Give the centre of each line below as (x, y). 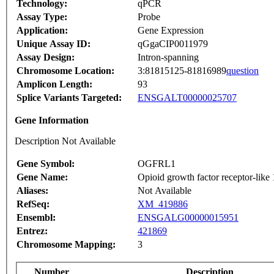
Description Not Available (65, 141)
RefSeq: (33, 204)
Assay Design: (46, 57)
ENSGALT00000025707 (187, 98)
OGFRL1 (157, 164)
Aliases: (32, 191)
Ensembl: (36, 218)
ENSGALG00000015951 (188, 218)
